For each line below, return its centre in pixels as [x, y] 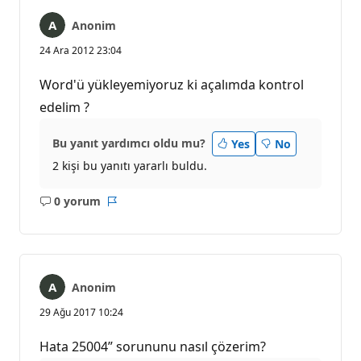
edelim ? [64, 107]
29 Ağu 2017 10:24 [81, 312]
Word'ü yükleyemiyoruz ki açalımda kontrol [172, 84]
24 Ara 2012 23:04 [81, 50]
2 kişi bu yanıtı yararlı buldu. [130, 166]
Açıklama [95, 209]
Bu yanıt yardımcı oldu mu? [129, 143]
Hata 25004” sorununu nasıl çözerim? [153, 346]
